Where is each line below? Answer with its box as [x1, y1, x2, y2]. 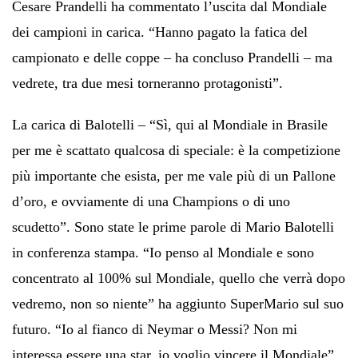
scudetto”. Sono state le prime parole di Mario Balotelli [12, 218, 334, 235]
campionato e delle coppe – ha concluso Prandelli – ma [12, 49, 332, 66]
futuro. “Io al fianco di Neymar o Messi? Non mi [12, 320, 297, 337]
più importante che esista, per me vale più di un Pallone [12, 167, 336, 184]
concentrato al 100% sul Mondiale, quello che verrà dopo [12, 269, 345, 286]
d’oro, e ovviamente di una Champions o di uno [12, 193, 290, 209]
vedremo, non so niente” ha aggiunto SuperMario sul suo [12, 295, 344, 312]
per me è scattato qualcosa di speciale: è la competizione [12, 141, 340, 158]
